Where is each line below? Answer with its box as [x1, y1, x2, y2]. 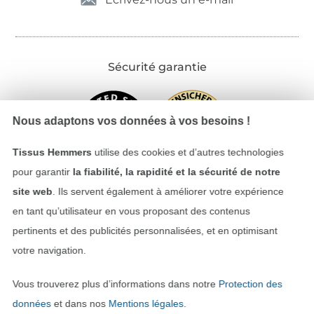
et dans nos [50, 298, 109, 309]
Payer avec [122, 217, 192, 233]
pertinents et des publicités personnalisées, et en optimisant [12, 225, 278, 236]
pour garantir [12, 166, 73, 177]
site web [12, 186, 53, 197]
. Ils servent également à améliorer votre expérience [52, 186, 284, 197]
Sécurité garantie [107, 60, 207, 74]
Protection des [218, 278, 282, 289]
